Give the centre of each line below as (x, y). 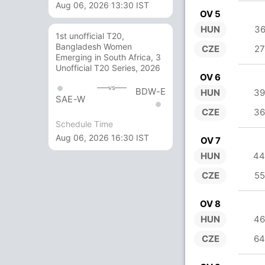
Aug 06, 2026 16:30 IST (102, 137)
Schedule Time (84, 124)
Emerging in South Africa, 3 (108, 57)
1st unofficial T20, (90, 36)
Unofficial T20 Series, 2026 (108, 68)
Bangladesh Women (94, 47)
